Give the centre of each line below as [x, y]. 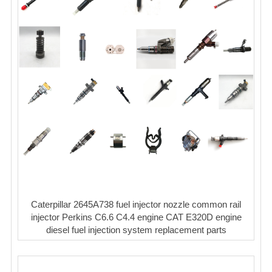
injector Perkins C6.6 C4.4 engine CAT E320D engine [136, 217]
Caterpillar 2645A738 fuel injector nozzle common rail [136, 204]
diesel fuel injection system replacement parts [136, 229]
